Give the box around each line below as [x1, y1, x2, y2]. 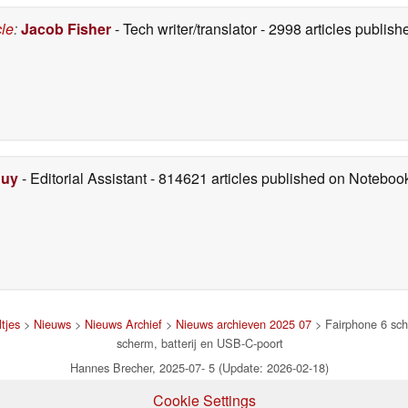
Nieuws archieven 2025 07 [176, 314, 311, 332]
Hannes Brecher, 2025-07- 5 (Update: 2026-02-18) [70, 358, 329, 376]
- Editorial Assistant [18, 167, 150, 189]
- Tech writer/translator [111, 17, 260, 39]
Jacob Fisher [21, 17, 111, 39]
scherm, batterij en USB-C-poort [116, 333, 283, 352]
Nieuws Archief [85, 314, 162, 332]
